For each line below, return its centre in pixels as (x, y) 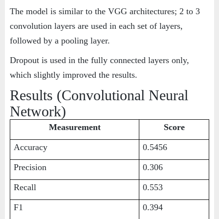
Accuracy (31, 147)
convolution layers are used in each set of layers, (96, 26)
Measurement (75, 127)
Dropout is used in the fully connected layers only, (99, 60)
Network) (38, 111)
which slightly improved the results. (74, 75)
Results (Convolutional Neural (99, 95)
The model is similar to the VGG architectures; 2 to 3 (105, 11)
